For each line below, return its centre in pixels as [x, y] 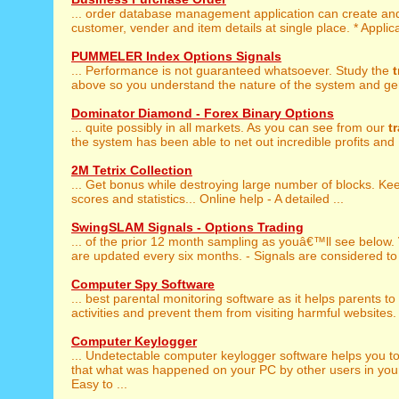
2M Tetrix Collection [132, 170]
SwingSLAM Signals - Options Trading [187, 227]
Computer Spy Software [143, 284]
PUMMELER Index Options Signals [176, 56]
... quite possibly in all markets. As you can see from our [230, 127]
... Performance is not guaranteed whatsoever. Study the [232, 70]
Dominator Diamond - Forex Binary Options [203, 113]
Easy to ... [99, 384]
